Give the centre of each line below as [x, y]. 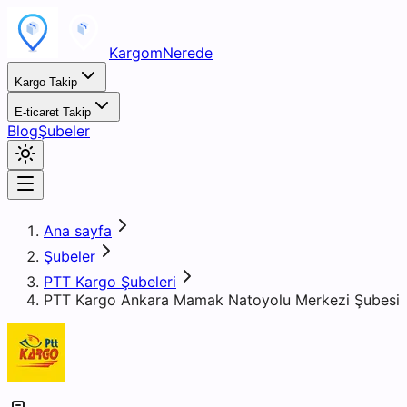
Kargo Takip [46, 82]
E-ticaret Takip [53, 112]
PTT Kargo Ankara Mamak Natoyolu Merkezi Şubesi [222, 300]
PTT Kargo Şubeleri [110, 282]
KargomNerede [161, 53]
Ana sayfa [78, 231]
